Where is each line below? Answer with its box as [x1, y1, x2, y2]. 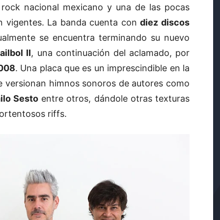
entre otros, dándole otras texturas [38, 93, 190, 104]
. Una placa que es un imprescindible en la [15, 63, 190, 74]
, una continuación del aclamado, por [31, 48, 190, 58]
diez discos [140, 17, 190, 28]
